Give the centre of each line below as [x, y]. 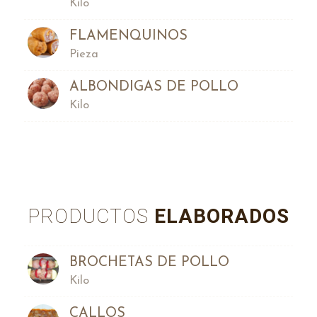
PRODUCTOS [88, 217]
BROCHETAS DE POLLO [149, 262]
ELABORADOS [219, 217]
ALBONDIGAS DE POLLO [154, 87]
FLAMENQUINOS [128, 36]
